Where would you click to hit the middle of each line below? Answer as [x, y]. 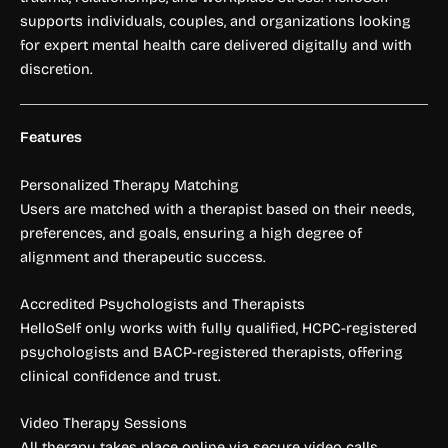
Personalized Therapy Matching [129, 184]
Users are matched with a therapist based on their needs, [217, 208]
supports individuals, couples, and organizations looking [215, 21]
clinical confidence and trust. [120, 376]
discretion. [56, 69]
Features [51, 137]
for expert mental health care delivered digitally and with [216, 45]
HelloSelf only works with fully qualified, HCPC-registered [218, 328]
